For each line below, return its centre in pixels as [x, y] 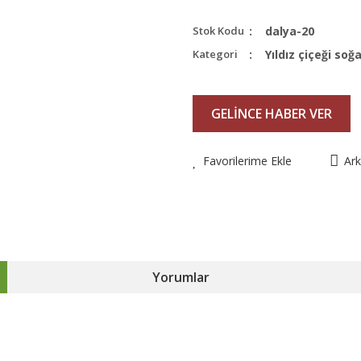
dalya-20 [290, 31]
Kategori [215, 54]
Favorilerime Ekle [247, 161]
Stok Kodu [218, 31]
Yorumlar [180, 277]
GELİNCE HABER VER [272, 114]
